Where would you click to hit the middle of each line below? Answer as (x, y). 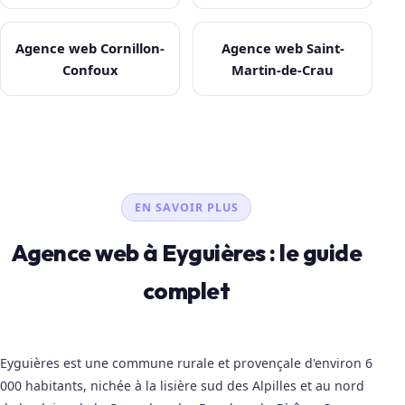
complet (186, 291)
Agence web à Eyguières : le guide (187, 253)
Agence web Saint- (283, 48)
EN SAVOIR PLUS (186, 207)
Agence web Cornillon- (90, 48)
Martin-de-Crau (283, 70)
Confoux (90, 70)
